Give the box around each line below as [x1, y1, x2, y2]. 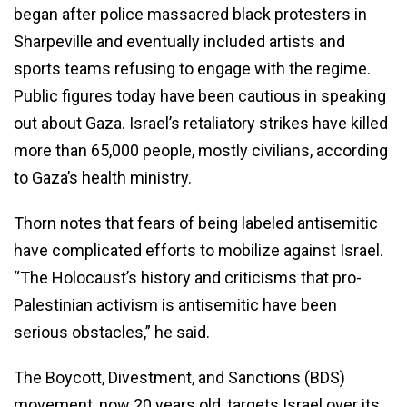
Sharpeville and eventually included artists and [14, 31, 345, 51]
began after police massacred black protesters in [14, 4, 367, 24]
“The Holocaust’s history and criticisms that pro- [14, 267, 362, 287]
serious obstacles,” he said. [14, 322, 210, 342]
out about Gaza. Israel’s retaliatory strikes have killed [14, 113, 388, 133]
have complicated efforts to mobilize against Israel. [14, 240, 383, 260]
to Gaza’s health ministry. [14, 167, 192, 187]
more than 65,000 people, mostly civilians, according [14, 140, 388, 160]
